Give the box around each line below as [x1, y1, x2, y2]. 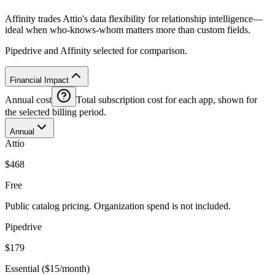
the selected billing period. [5, 106, 106, 117]
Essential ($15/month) [5, 263, 90, 274]
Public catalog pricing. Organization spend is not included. [5, 200, 231, 211]
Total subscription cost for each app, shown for [76, 94, 257, 105]
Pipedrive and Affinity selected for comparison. [5, 45, 187, 56]
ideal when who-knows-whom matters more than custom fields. [5, 24, 250, 35]
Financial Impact [10, 75, 69, 85]
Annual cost [5, 94, 52, 105]
